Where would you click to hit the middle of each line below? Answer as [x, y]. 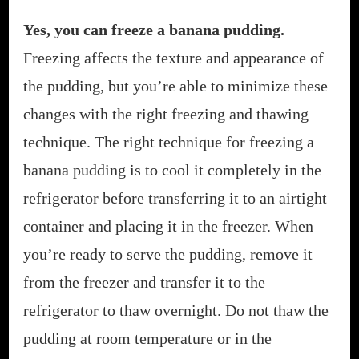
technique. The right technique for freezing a [169, 141]
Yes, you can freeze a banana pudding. [154, 29]
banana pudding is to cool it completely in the [172, 169]
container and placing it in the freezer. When [168, 226]
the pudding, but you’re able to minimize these [175, 85]
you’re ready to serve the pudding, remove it [168, 254]
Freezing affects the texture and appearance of [173, 57]
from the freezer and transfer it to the [144, 282]
